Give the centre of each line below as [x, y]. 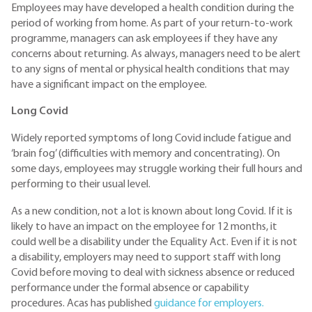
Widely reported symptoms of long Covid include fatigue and [151, 138]
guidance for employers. [209, 303]
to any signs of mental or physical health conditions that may [150, 69]
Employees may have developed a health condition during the [153, 8]
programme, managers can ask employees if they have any [145, 39]
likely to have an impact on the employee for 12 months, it [144, 227]
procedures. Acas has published [83, 303]
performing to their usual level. [81, 184]
